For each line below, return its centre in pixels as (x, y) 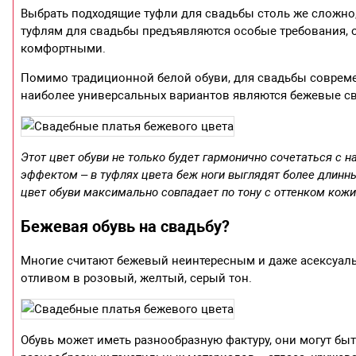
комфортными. (64, 49)
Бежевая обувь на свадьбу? (126, 227)
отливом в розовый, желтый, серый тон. (137, 279)
